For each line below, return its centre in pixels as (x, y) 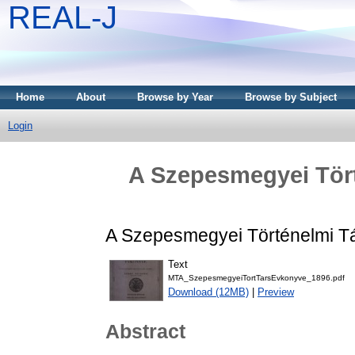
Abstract (145, 332)
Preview (276, 292)
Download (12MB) (208, 292)
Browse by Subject (291, 97)
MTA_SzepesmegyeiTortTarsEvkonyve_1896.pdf (256, 278)
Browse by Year (175, 97)
